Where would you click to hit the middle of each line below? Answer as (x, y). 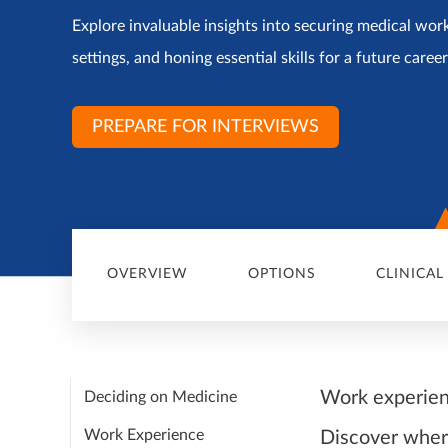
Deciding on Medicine (160, 397)
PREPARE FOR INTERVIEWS (205, 127)
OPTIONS (282, 274)
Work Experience (144, 435)
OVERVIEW (147, 274)
